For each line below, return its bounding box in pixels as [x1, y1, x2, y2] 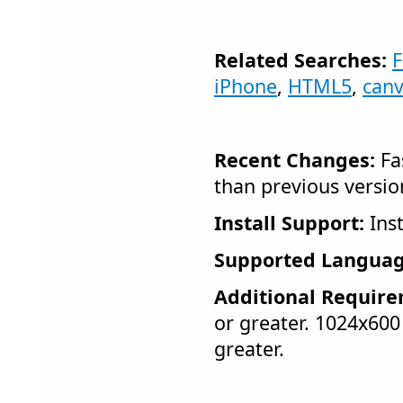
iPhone [214, 73, 277, 99]
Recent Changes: [214, 147, 375, 173]
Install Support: [214, 210, 364, 236]
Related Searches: [214, 47, 387, 73]
